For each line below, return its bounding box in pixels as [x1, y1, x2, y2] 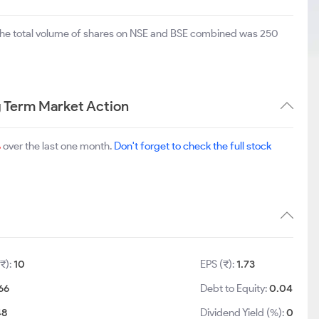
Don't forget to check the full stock [114, 140, 271, 152]
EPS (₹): [200, 258, 237, 271]
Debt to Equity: [200, 282, 270, 295]
